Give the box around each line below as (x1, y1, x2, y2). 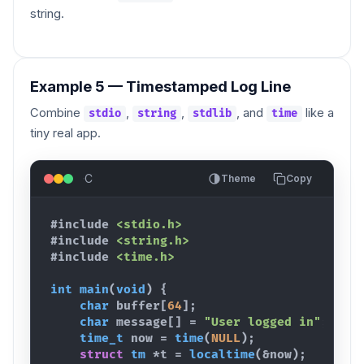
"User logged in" (204, 314, 321, 329)
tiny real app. (30, 125, 101, 141)
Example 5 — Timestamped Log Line (30, 76, 291, 95)
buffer (116, 298, 160, 313)
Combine (30, 105, 84, 120)
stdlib (193, 106, 232, 120)
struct (80, 347, 123, 362)
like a (302, 105, 334, 120)
